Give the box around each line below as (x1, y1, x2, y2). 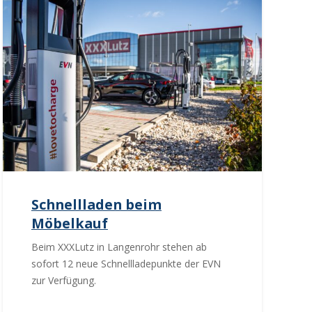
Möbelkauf (31, 213, 108, 233)
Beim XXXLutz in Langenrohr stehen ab (31, 240, 207, 254)
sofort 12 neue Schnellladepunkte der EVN (31, 257, 221, 271)
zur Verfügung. (31, 274, 96, 288)
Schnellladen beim (31, 194, 162, 214)
